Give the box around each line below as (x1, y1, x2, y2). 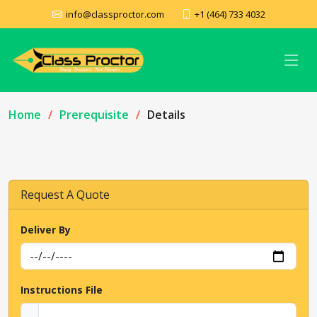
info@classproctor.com (65, 8, 164, 21)
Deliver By (21, 223, 71, 236)
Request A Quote (21, 187, 110, 202)
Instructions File (21, 283, 103, 296)
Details (147, 107, 185, 122)
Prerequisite (59, 107, 129, 122)
